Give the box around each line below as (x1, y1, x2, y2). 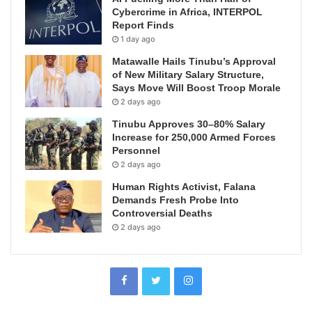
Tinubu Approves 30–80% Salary (112, 118, 265, 130)
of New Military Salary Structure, (112, 69, 264, 81)
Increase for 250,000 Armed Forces (112, 132, 276, 143)
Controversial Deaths (112, 208, 212, 219)
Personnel (112, 145, 160, 157)
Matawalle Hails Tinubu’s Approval (112, 56, 276, 68)
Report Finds (112, 19, 174, 31)
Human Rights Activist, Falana (112, 181, 256, 193)
